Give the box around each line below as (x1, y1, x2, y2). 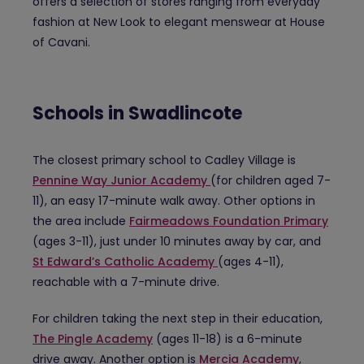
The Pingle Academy (32, 331, 153, 348)
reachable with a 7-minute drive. (32, 274, 219, 291)
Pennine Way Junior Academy (32, 172, 210, 189)
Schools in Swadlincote (32, 101, 246, 127)
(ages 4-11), (218, 253, 284, 271)
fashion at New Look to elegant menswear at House (32, 14, 325, 31)
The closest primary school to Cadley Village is (32, 152, 296, 169)
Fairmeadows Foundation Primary (129, 213, 328, 230)
